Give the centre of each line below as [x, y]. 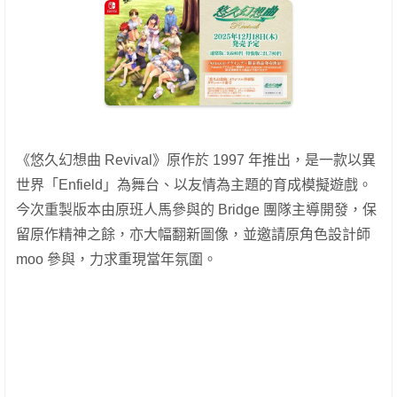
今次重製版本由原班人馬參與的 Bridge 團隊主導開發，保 [196, 210]
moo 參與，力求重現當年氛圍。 [117, 260]
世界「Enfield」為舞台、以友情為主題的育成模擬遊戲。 [194, 185]
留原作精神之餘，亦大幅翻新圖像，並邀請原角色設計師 [193, 235]
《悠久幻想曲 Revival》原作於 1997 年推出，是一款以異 [196, 160]
